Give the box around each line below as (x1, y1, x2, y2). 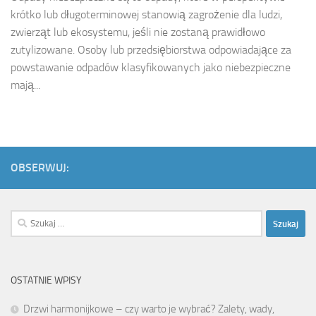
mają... (11, 78, 40, 92)
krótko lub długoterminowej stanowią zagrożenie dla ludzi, (11, 8, 282, 22)
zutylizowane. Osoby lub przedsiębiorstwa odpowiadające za (11, 43, 291, 57)
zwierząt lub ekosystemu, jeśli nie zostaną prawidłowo (11, 25, 265, 39)
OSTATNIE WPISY (11, 274, 82, 287)
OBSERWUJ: (11, 161, 69, 175)
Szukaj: (10, 212, 40, 225)
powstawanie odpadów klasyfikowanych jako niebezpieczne (11, 61, 291, 75)
